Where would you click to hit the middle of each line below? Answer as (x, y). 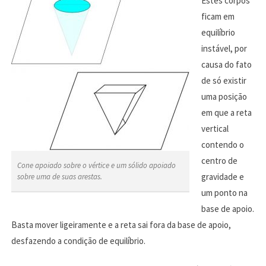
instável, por (224, 48)
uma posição (224, 96)
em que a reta (226, 112)
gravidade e (222, 176)
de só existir (224, 80)
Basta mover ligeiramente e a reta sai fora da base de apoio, (121, 224)
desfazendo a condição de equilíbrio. (78, 240)
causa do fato (226, 64)
